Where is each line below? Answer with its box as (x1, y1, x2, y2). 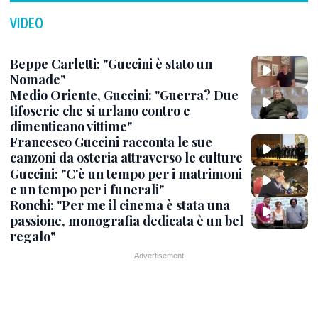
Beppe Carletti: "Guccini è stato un (10, 55, 212, 72)
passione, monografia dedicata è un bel (10, 212, 243, 229)
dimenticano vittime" (10, 118, 132, 136)
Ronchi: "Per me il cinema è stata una (10, 196, 230, 214)
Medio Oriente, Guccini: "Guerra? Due (10, 87, 238, 104)
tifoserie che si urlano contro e (10, 102, 190, 120)
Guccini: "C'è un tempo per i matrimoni (10, 165, 242, 182)
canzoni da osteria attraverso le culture (10, 149, 243, 167)
